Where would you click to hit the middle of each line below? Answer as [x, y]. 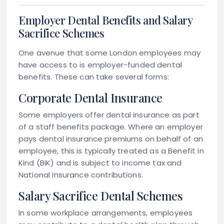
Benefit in [186, 151]
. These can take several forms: [110, 77]
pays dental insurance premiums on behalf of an [111, 139]
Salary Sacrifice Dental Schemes [101, 196]
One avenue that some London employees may [110, 53]
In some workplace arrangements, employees [106, 213]
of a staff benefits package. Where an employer [111, 127]
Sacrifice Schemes [61, 33]
